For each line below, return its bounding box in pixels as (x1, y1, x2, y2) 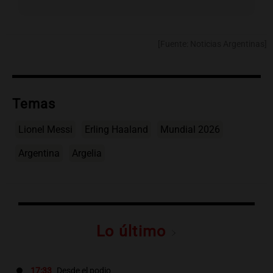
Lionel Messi (18, 124, 73, 136)
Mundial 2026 (160, 124, 220, 136)
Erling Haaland (85, 124, 148, 136)
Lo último (96, 222, 171, 241)
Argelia (72, 147, 102, 160)
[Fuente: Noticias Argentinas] (158, 39, 267, 50)
